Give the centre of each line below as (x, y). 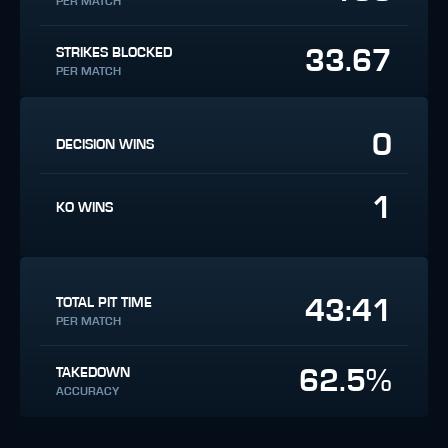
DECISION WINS (105, 144)
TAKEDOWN (93, 372)
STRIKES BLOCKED (114, 52)
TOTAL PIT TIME (104, 302)
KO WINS (84, 208)
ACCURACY (87, 390)
